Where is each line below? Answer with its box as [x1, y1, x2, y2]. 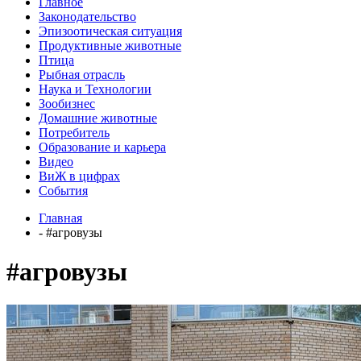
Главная [39, 210, 82, 225]
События [39, 183, 88, 197]
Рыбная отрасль [39, 67, 125, 81]
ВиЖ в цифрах [39, 168, 120, 183]
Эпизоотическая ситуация [39, 23, 182, 38]
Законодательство [39, 9, 136, 23]
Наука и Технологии [39, 81, 151, 96]
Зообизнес [39, 96, 95, 110]
